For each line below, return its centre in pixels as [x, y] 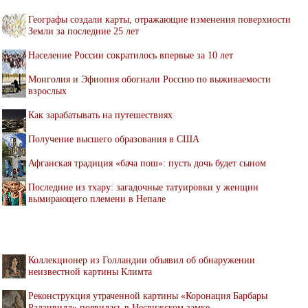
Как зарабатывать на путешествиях [100, 114]
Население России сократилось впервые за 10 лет [131, 55]
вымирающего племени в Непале [97, 198]
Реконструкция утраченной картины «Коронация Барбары [148, 295]
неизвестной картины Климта [90, 271]
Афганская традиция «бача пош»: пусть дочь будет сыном [147, 163]
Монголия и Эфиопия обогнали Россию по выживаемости [150, 79]
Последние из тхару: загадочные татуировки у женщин [143, 187]
